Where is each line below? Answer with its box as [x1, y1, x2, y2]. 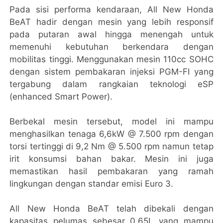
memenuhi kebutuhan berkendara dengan [9, 41, 214, 52]
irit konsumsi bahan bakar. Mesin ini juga [9, 153, 214, 164]
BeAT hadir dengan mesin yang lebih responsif [9, 16, 214, 27]
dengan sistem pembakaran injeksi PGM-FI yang [9, 66, 214, 77]
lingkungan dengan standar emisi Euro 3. [9, 178, 174, 189]
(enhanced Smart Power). [9, 91, 115, 102]
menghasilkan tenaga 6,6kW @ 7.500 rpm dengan [9, 128, 214, 139]
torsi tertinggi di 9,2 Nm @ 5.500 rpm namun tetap [9, 141, 214, 151]
